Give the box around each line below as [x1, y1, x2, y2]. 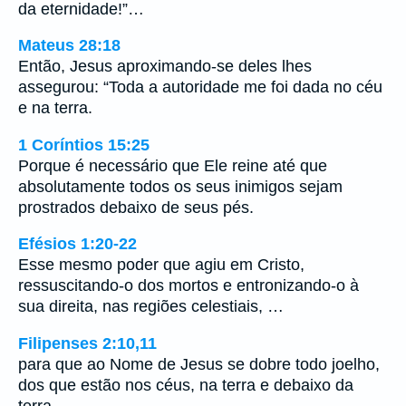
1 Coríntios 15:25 [18, 135, 150, 154]
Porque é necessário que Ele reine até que [18, 156, 327, 175]
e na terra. [18, 99, 92, 118]
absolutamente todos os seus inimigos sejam [18, 177, 343, 196]
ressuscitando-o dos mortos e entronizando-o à [18, 276, 359, 295]
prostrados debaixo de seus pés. [18, 198, 254, 217]
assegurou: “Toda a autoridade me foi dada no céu [18, 78, 382, 97]
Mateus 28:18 [18, 36, 121, 55]
